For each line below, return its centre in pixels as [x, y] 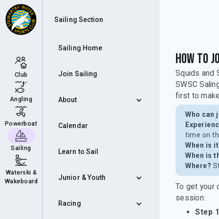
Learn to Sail [78, 152]
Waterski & [21, 172]
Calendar [73, 126]
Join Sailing [78, 74]
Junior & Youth [82, 177]
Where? [198, 166]
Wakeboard [21, 181]
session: [190, 198]
